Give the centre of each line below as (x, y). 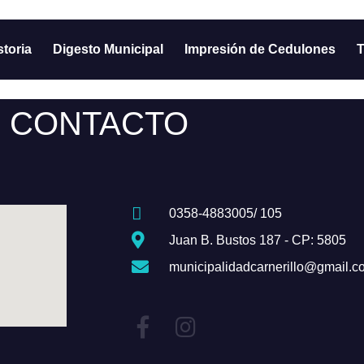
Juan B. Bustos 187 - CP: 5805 (258, 240)
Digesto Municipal (108, 49)
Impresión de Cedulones (260, 49)
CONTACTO (99, 123)
